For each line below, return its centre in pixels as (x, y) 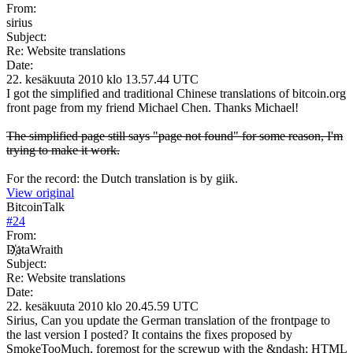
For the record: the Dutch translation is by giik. (122, 178)
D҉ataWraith (35, 249)
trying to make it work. (63, 150)
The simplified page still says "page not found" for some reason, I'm (175, 136)
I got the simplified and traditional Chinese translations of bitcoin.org (176, 93)
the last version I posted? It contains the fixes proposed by (149, 334)
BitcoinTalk (35, 206)
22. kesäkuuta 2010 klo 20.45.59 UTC (102, 306)
